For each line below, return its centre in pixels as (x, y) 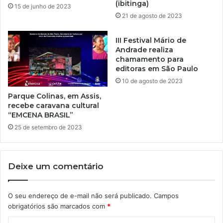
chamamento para (150, 59)
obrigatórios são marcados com (57, 206)
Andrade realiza (144, 50)
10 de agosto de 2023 (152, 81)
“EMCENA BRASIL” (41, 115)
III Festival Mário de (151, 40)
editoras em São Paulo (157, 68)
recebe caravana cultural (54, 106)
